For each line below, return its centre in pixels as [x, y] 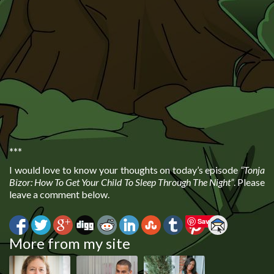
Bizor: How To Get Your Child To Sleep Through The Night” [121, 182]
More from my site [70, 243]
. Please [249, 182]
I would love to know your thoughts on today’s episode [125, 169]
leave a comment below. [59, 194]
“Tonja [253, 169]
